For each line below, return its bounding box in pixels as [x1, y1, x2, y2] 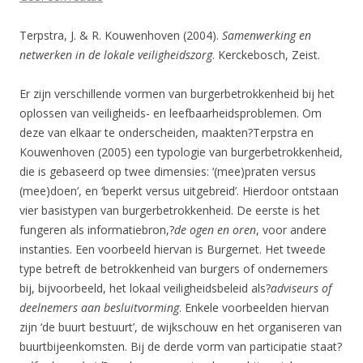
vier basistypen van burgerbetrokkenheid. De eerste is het [19, 203, 320, 218]
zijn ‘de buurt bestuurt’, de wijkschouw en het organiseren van [19, 319, 342, 335]
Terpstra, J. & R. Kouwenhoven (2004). [19, 28, 222, 43]
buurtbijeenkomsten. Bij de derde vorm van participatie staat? [19, 339, 342, 354]
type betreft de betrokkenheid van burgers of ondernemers [19, 261, 328, 276]
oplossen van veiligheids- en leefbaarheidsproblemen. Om [19, 105, 322, 121]
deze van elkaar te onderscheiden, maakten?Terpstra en [19, 125, 314, 140]
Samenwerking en [222, 28, 311, 43]
